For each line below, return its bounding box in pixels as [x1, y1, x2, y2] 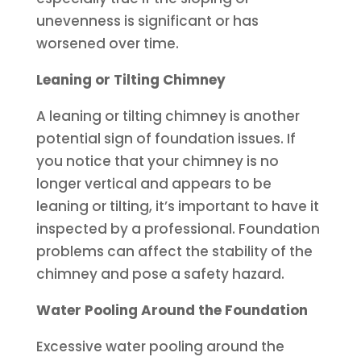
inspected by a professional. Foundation [35, 219, 320, 239]
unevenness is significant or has [35, 11, 259, 31]
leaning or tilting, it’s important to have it [35, 197, 319, 216]
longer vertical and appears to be [35, 174, 272, 193]
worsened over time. [35, 34, 179, 53]
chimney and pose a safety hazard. [35, 264, 284, 284]
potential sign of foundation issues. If [35, 129, 296, 148]
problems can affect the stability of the [35, 242, 313, 261]
